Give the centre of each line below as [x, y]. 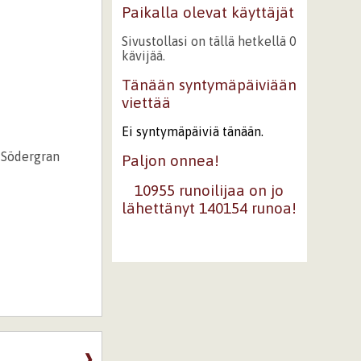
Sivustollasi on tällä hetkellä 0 [209, 41]
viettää [146, 102]
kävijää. [143, 56]
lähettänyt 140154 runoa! [210, 208]
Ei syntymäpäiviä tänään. [192, 131]
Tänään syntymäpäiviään [209, 85]
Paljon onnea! [170, 160]
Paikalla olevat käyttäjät [207, 12]
